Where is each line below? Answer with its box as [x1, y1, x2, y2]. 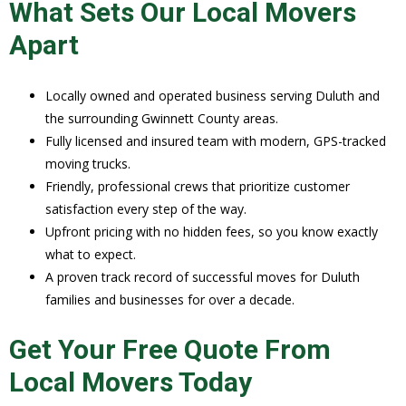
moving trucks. [45, 154, 130, 172]
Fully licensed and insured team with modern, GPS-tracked [45, 131, 386, 150]
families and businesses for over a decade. [45, 290, 295, 308]
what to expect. [45, 245, 136, 263]
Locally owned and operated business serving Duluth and [45, 86, 380, 104]
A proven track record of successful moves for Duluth [45, 267, 360, 285]
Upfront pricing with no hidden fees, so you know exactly [45, 222, 378, 240]
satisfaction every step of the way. [45, 199, 246, 217]
